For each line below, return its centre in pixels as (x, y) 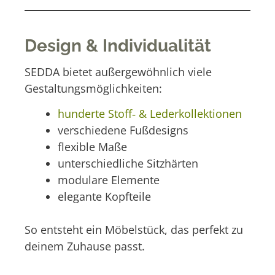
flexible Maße (92, 146)
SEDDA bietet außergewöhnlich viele (118, 72)
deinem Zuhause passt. (85, 246)
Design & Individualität (118, 45)
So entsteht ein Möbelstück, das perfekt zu (134, 229)
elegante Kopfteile (104, 196)
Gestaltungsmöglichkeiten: (93, 88)
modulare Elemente (109, 180)
